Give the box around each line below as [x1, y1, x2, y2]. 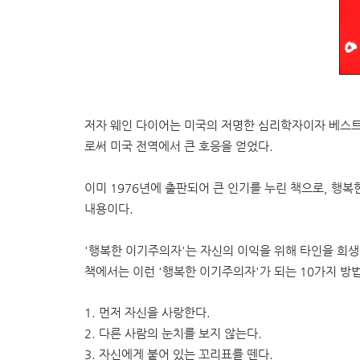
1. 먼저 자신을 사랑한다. [84, 305, 211, 320]
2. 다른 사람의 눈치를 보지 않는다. [84, 326, 262, 341]
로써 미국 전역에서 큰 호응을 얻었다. [84, 140, 276, 153]
